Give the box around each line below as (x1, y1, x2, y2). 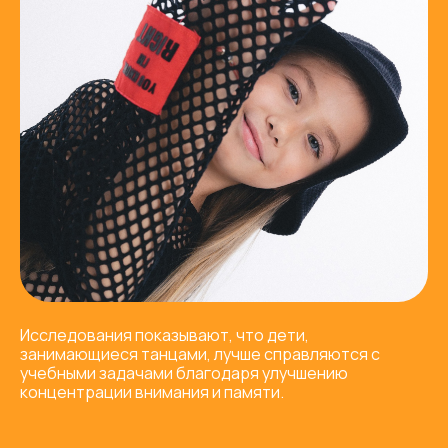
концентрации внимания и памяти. (20, 380, 284, 403)
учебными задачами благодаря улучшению (20, 361, 348, 384)
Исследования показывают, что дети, (20, 323, 309, 346)
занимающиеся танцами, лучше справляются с (20, 342, 380, 365)
